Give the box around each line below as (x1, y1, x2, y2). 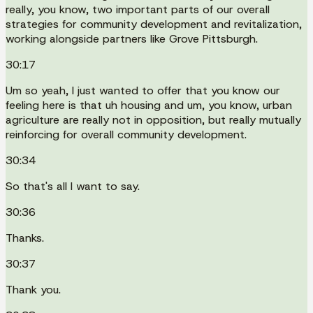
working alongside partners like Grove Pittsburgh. (6, 31, 258, 46)
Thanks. (6, 230, 44, 245)
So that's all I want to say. (6, 178, 140, 194)
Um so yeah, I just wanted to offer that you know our (6, 82, 280, 98)
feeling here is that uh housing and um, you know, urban (6, 97, 292, 112)
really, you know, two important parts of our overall (6, 1, 270, 17)
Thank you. (6, 282, 61, 297)
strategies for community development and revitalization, (6, 16, 302, 31)
